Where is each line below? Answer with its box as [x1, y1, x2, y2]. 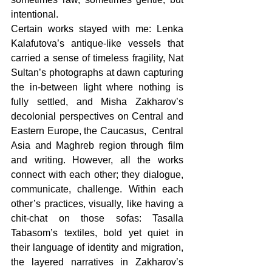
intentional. [11, 9, 61, 20]
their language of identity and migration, [11, 242, 183, 253]
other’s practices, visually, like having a [11, 199, 183, 209]
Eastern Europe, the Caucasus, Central [11, 126, 183, 137]
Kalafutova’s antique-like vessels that [11, 38, 183, 49]
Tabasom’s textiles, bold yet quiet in [11, 228, 183, 239]
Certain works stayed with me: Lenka [11, 24, 183, 35]
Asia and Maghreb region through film [11, 140, 183, 151]
